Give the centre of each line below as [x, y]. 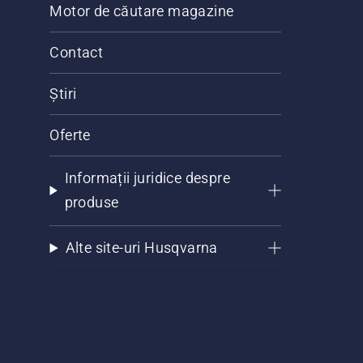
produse [92, 203]
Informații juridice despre [147, 178]
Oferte [70, 135]
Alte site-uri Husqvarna [141, 248]
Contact [77, 53]
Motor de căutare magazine [142, 11]
